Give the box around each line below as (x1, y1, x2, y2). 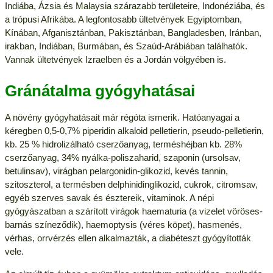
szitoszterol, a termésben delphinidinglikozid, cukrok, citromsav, (4, 179, 258, 190)
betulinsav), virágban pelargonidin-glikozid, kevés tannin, (4, 165, 228, 176)
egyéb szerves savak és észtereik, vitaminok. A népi (4, 192, 214, 203)
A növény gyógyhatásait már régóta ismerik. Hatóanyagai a (4, 112, 239, 122)
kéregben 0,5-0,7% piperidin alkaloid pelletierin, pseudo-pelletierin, (4, 125, 264, 136)
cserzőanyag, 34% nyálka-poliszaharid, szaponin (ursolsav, (4, 152, 241, 163)
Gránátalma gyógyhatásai (4, 81, 195, 100)
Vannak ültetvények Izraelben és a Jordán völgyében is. (4, 54, 226, 65)
